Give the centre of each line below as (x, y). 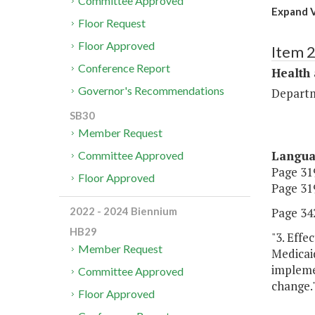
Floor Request (112, 23)
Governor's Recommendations (152, 91)
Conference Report (124, 68)
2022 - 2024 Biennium (123, 211)
